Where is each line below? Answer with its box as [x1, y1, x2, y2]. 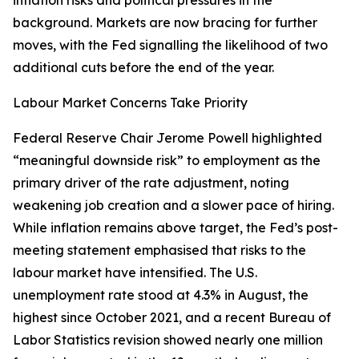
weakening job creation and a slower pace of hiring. [13, 197, 334, 214]
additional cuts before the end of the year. [13, 59, 274, 76]
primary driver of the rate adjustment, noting [13, 175, 289, 192]
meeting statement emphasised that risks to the [13, 242, 306, 259]
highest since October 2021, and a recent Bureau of [13, 309, 331, 326]
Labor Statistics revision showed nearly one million [13, 332, 323, 349]
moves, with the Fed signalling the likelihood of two [13, 37, 328, 54]
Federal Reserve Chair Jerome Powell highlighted [13, 130, 322, 147]
